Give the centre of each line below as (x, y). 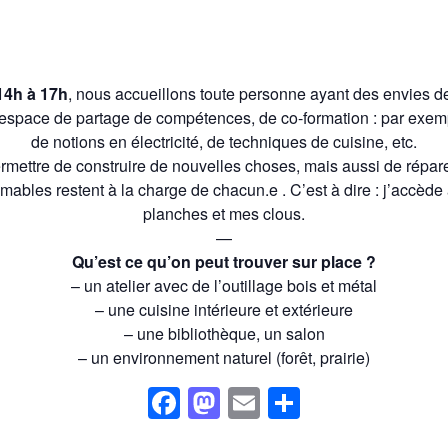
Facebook (250, 402)
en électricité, (156, 141)
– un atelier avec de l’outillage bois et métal (224, 285)
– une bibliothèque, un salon (224, 333)
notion (75, 141)
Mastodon (291, 402)
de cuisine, (347, 141)
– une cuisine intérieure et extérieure (224, 309)
